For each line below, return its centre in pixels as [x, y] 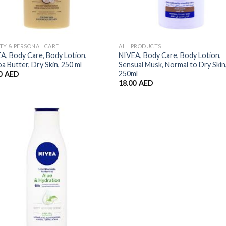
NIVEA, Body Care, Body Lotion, [170, 55]
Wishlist [90, 142]
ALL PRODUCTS [140, 46]
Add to [90, 135]
